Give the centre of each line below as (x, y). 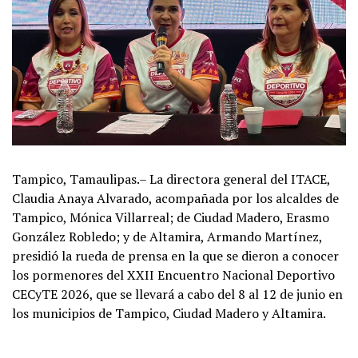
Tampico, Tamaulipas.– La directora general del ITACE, (171, 179)
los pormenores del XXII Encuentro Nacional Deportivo (173, 274)
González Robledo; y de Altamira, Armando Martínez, (167, 236)
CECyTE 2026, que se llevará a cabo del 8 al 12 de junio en (177, 294)
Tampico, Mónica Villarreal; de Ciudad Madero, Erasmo (171, 217)
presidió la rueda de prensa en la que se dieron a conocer (175, 255)
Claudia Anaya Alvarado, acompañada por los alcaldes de (175, 198)
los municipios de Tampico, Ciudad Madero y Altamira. (169, 313)
